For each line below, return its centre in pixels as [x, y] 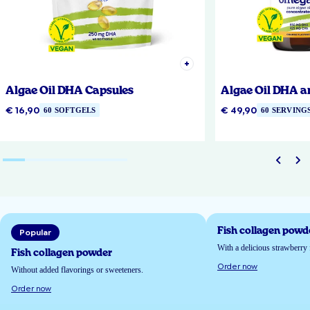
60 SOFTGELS [70, 110]
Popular [35, 233]
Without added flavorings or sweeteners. [77, 270]
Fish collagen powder [62, 254]
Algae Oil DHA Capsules [70, 91]
